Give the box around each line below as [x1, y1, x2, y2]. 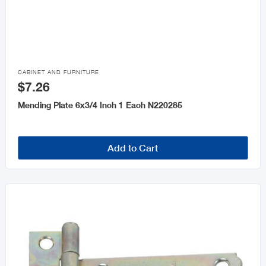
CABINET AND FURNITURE [17, 69, 99, 76]
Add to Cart [107, 142, 159, 154]
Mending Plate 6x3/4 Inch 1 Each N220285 [17, 100, 182, 110]
